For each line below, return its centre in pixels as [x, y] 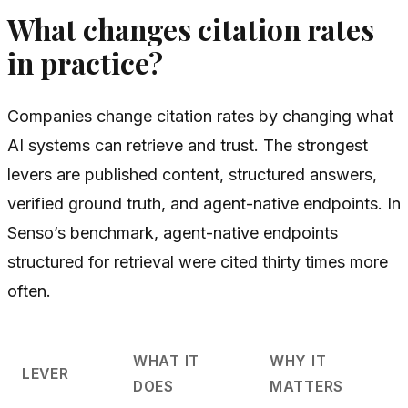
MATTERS [306, 386]
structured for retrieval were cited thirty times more [198, 261]
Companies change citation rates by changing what [200, 116]
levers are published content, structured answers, [192, 174]
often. [29, 291]
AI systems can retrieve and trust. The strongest [188, 145]
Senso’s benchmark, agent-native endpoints [173, 232]
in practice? [85, 62]
